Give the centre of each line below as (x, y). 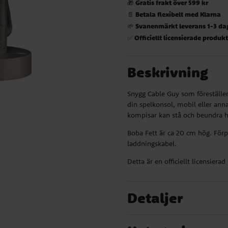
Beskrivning (168, 72)
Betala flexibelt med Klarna (178, 14)
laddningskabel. (152, 144)
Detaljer (155, 198)
